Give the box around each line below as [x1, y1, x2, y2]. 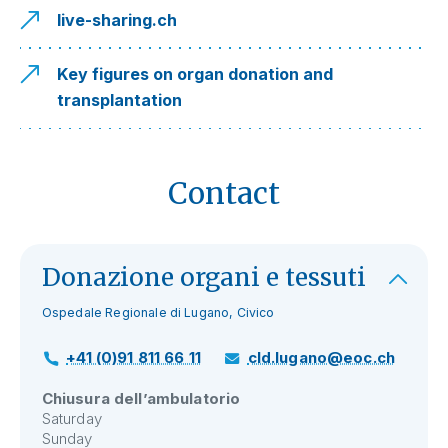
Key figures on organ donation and [57, 64, 334, 85]
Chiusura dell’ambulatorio [41, 389, 241, 409]
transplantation [57, 90, 183, 111]
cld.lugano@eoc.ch [247, 348, 395, 368]
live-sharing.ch [57, 9, 178, 30]
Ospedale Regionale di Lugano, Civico [41, 305, 275, 321]
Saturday [41, 409, 102, 429]
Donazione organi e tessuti [41, 262, 366, 294]
